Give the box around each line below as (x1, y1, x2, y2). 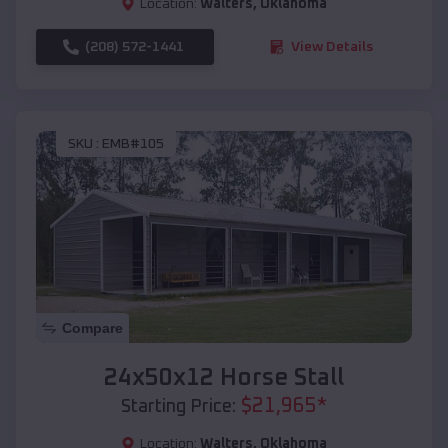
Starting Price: (121, 397, 236, 416)
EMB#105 (102, 137, 164, 152)
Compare (62, 319, 123, 336)
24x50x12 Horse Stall (104, 365, 344, 390)
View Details (291, 39, 373, 54)
